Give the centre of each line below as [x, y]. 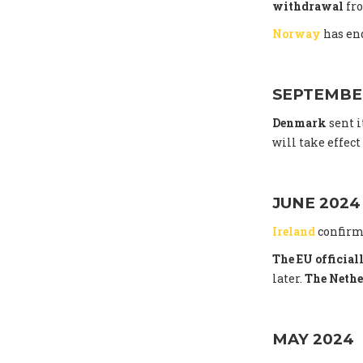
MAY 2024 [313, 340]
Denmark [299, 123]
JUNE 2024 [316, 203]
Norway [297, 34]
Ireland [294, 232]
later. [288, 279]
